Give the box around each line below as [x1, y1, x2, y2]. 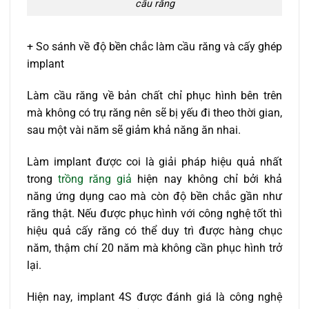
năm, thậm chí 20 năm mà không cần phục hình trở [27, 241, 282, 255]
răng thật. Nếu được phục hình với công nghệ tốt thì [27, 206, 282, 220]
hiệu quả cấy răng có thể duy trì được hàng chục [27, 223, 282, 237]
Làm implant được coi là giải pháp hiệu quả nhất [27, 154, 282, 168]
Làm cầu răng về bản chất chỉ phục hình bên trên [27, 89, 282, 103]
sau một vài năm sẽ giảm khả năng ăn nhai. [27, 123, 241, 137]
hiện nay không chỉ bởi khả [132, 172, 283, 186]
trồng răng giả [58, 172, 132, 186]
